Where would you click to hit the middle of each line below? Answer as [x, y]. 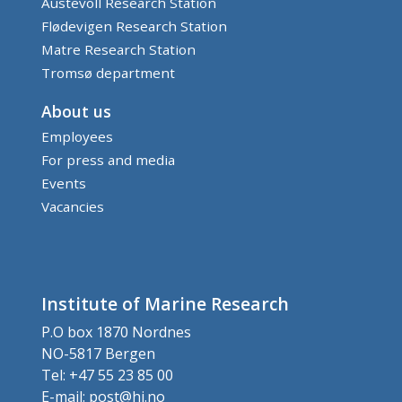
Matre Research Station [118, 49]
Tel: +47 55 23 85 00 [107, 375]
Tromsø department [108, 72]
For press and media [108, 159]
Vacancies [73, 206]
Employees [77, 136]
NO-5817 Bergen [98, 353]
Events [64, 183]
